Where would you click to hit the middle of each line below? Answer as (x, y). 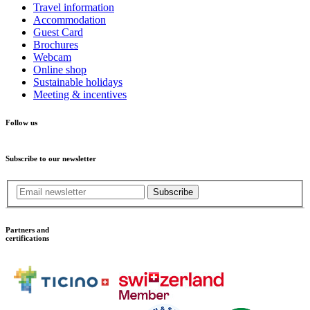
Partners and (27, 230)
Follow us (21, 122)
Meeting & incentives (80, 94)
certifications (27, 238)
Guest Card (58, 32)
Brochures (56, 44)
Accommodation (70, 19)
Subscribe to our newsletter (51, 158)
